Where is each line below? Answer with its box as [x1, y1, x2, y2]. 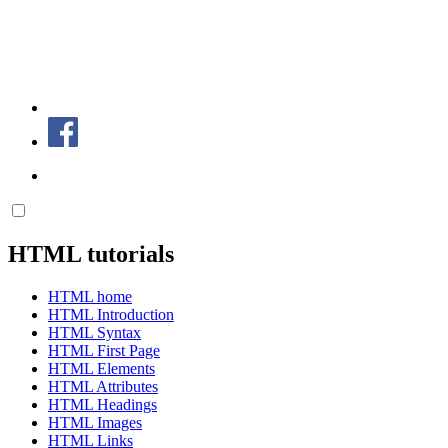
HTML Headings [48, 395, 157, 413]
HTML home [48, 287, 132, 305]
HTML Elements [48, 359, 155, 377]
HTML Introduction [48, 305, 174, 323]
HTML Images [48, 413, 142, 431]
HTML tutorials [8, 240, 174, 267]
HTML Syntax [48, 323, 141, 341]
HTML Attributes [48, 377, 158, 395]
